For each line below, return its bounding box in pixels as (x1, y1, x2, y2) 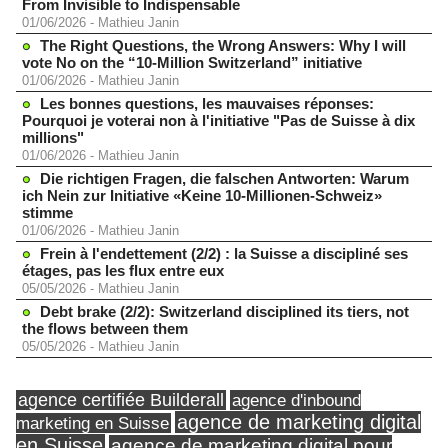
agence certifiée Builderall (18, 390, 224, 410)
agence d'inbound (232, 390, 361, 410)
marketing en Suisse (16, 413, 169, 433)
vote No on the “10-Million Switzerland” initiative (22, 54, 362, 71)
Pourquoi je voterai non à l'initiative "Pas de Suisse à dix (22, 112, 415, 129)
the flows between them (22, 320, 188, 337)
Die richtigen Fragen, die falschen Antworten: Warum (40, 170, 409, 187)
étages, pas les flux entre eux (22, 262, 224, 279)
